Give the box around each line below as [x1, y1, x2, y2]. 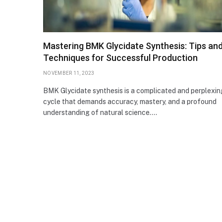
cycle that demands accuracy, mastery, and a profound [43, 97, 217, 106]
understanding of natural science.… [43, 108, 157, 116]
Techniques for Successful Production [43, 52, 198, 63]
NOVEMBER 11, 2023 [43, 70, 95, 76]
